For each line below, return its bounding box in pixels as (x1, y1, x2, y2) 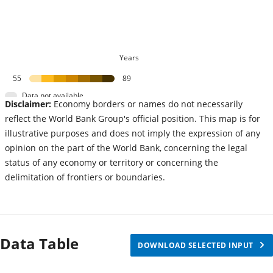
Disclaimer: (5, 98, 51, 110)
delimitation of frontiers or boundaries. (5, 171, 165, 183)
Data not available (22, 90, 83, 101)
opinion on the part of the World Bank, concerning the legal (5, 142, 247, 154)
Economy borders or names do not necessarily (51, 98, 243, 110)
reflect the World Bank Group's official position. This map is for (5, 113, 260, 125)
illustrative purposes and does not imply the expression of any (5, 127, 260, 140)
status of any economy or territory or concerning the (5, 157, 218, 169)
